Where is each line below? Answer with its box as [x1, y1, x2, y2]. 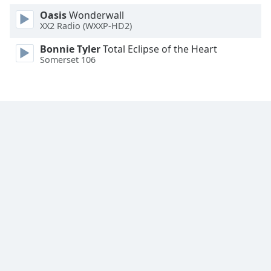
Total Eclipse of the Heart [100, 42, 217, 56]
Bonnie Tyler [40, 42, 100, 56]
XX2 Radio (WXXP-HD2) [40, 20, 132, 32]
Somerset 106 [40, 54, 96, 66]
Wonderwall [67, 8, 124, 22]
